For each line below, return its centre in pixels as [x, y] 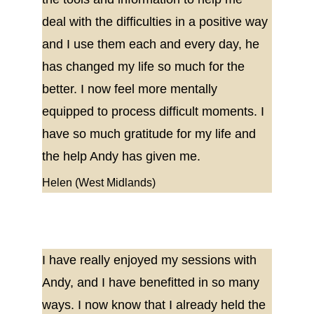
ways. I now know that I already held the [156, 305]
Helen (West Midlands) [99, 183]
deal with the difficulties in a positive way [157, 22]
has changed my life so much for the [145, 67]
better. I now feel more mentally [131, 89]
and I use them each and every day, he [152, 44]
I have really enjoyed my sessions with [151, 260]
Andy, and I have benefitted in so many [152, 282]
